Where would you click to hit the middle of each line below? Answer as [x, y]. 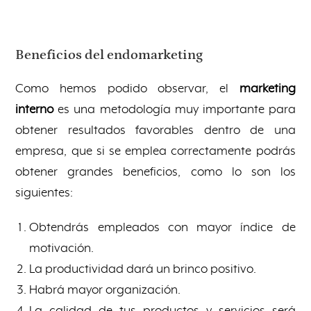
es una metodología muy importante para [175, 109]
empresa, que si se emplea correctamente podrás [155, 151]
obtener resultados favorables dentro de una [155, 130]
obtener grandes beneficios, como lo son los [155, 172]
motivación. [62, 248]
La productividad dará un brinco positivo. [143, 269]
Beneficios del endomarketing [109, 54]
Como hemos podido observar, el [127, 89]
